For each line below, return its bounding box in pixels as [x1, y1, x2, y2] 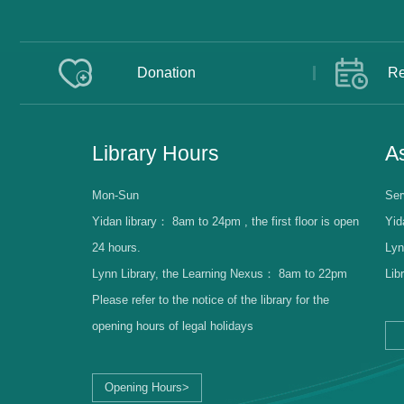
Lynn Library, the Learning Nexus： [92, 267, 279, 281]
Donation [137, 65, 196, 81]
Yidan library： [92, 215, 172, 229]
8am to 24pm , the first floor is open [172, 215, 359, 229]
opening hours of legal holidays [92, 319, 253, 334]
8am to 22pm [279, 267, 347, 281]
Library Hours [92, 142, 219, 166]
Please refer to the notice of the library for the [92, 293, 329, 308]
